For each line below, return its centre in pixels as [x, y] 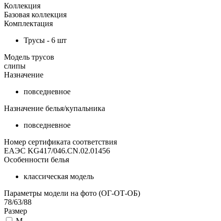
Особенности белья [37, 160]
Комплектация [28, 24]
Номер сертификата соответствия [60, 142]
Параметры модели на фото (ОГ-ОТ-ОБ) [72, 193]
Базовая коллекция [35, 15]
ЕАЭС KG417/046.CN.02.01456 [57, 151]
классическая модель [59, 177]
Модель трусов [29, 57]
